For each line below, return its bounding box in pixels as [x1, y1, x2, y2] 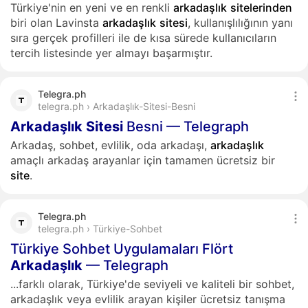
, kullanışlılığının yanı [188, 16, 293, 30]
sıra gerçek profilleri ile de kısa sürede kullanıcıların [10, 31, 276, 45]
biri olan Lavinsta [10, 16, 102, 30]
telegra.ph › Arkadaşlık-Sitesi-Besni [38, 100, 195, 112]
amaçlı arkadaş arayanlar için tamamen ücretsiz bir [10, 153, 275, 167]
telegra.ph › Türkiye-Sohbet [38, 223, 162, 234]
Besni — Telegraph [123, 118, 249, 135]
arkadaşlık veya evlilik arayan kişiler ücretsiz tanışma [10, 292, 285, 306]
